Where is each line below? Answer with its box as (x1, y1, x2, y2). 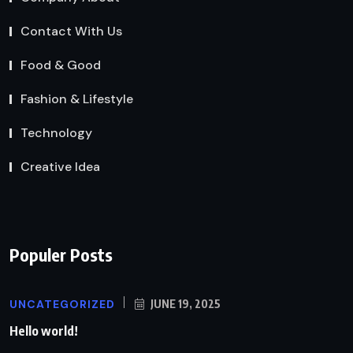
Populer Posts (9, 243, 113, 266)
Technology (20, 124, 92, 142)
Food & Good (20, 57, 101, 74)
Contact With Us (20, 23, 122, 40)
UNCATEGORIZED (9, 296, 115, 311)
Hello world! (9, 322, 78, 339)
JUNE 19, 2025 (148, 296, 221, 310)
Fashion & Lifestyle (20, 91, 133, 108)
